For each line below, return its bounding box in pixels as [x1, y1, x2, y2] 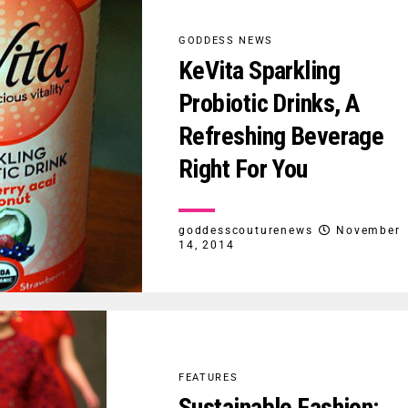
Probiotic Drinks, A [178, 87, 360, 118]
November [336, 223, 401, 237]
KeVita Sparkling [178, 55, 341, 86]
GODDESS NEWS [178, 34, 273, 46]
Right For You [178, 153, 308, 184]
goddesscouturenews [178, 223, 313, 237]
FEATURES [178, 371, 239, 383]
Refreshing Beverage [178, 120, 384, 151]
